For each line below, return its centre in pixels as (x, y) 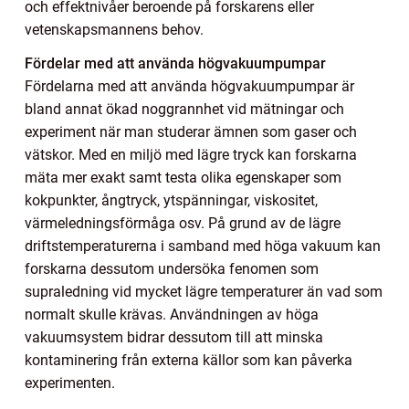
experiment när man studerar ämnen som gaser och (191, 131)
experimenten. (70, 383)
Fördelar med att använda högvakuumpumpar (175, 63)
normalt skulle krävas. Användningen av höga (172, 314)
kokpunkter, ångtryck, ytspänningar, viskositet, (171, 200)
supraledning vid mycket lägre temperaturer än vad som (204, 291)
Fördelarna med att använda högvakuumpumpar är (189, 86)
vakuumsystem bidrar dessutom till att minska (174, 337)
